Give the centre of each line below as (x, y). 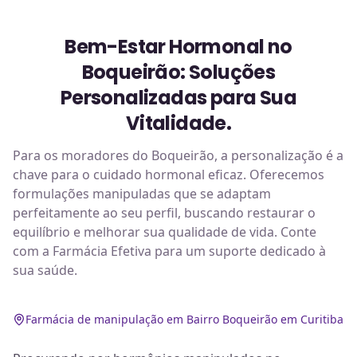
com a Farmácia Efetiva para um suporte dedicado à (169, 251)
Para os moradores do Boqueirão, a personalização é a (178, 155)
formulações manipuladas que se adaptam (142, 194)
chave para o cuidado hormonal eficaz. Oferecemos (169, 175)
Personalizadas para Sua (178, 98)
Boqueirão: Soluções (178, 72)
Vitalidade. (178, 123)
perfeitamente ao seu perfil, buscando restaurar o (164, 213)
